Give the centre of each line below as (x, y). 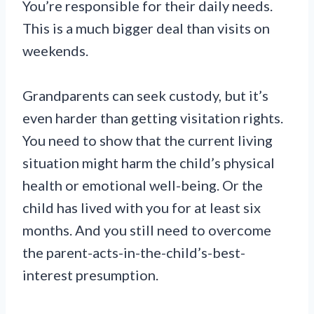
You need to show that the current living (148, 141)
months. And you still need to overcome (147, 230)
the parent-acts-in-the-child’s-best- (134, 253)
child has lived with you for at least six (142, 208)
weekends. (55, 51)
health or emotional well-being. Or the (143, 185)
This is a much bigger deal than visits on (146, 28)
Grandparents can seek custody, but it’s (145, 96)
